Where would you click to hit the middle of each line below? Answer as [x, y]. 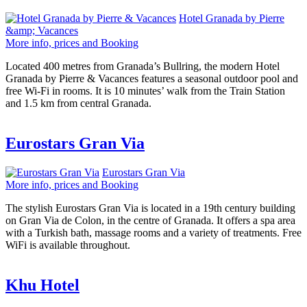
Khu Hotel [42, 285]
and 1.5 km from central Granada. [78, 103]
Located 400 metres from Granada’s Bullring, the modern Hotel [143, 66]
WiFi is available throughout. [68, 245]
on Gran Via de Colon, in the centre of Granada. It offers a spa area [150, 221]
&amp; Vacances [42, 31]
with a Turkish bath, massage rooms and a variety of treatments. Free [153, 233]
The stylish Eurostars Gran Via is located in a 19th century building [150, 208]
